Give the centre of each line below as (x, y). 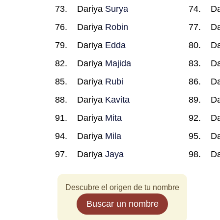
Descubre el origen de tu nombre (122, 187)
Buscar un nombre (122, 204)
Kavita (117, 100)
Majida (118, 63)
